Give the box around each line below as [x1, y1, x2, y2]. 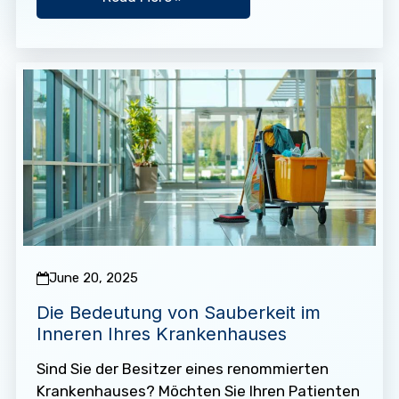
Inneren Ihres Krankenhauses [36, 323, 287, 346]
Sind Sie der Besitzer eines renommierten [36, 360, 329, 379]
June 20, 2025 [48, 270, 138, 287]
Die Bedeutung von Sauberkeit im [36, 302, 321, 324]
